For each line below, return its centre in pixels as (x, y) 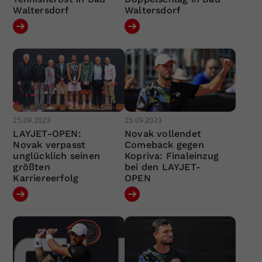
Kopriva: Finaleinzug (171, 156)
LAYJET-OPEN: (47, 133)
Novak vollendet (163, 133)
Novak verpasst (49, 144)
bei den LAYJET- (162, 167)
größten (32, 167)
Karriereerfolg (46, 178)
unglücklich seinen (57, 156)
